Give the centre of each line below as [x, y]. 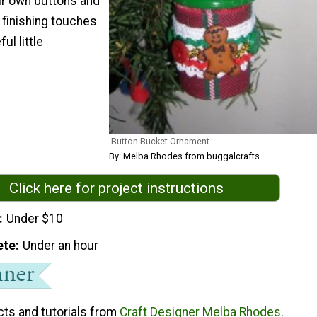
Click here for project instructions [116, 188]
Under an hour [61, 245]
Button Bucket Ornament [160, 141]
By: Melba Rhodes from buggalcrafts [184, 156]
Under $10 [35, 219]
